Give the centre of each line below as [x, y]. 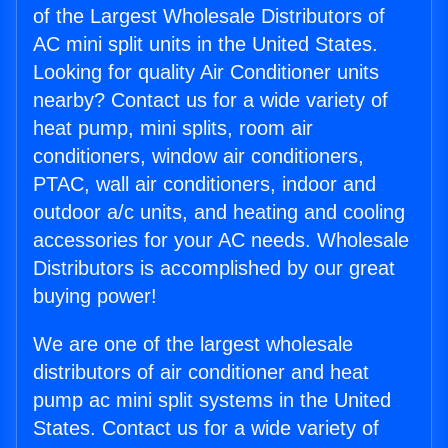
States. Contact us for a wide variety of [206, 428]
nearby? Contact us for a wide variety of [210, 100]
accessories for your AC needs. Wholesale [221, 240]
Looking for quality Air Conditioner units [206, 72]
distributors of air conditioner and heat [201, 372]
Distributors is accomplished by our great [214, 268]
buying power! [95, 296]
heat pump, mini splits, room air [173, 128]
